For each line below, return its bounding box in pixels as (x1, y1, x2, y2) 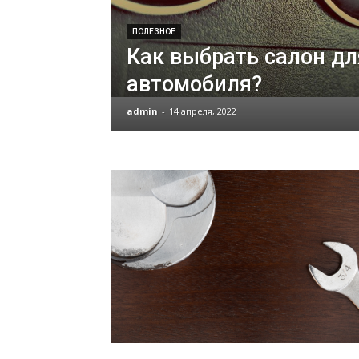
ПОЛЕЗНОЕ (132, 27, 175, 36)
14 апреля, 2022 (169, 105, 236, 117)
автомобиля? (127, 71, 262, 97)
